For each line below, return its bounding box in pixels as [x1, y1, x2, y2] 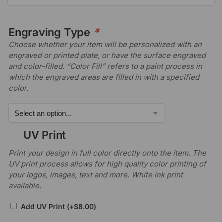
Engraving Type [8, 25, 93, 39]
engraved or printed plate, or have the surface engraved [8, 50, 206, 60]
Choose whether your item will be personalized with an [8, 39, 202, 49]
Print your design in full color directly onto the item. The [8, 148, 206, 158]
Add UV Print [21, 202, 67, 211]
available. [8, 181, 41, 191]
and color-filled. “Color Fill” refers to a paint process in [8, 61, 202, 71]
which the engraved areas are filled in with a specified [8, 72, 199, 82]
